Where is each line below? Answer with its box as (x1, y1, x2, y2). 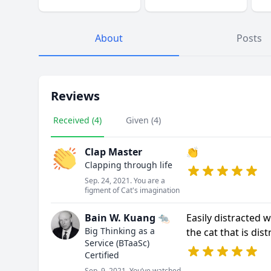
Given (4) (126, 114, 161, 126)
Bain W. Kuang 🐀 (85, 211, 170, 224)
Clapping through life (85, 159, 172, 171)
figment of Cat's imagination (85, 185, 180, 195)
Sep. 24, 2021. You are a (85, 175, 165, 186)
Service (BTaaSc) (85, 237, 149, 249)
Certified (85, 249, 119, 261)
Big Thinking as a (85, 225, 155, 237)
